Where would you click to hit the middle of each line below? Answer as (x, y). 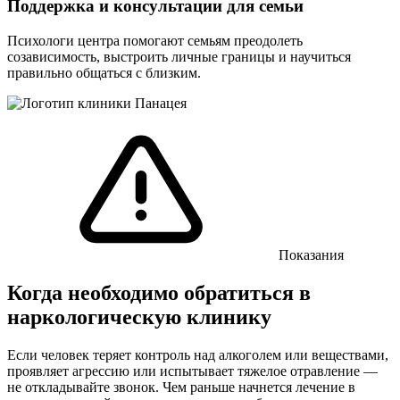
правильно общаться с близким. (104, 72)
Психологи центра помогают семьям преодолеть (155, 40)
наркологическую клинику (139, 317)
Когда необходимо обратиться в (159, 292)
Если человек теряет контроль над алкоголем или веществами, (198, 354)
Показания (309, 254)
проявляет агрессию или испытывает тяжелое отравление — (192, 371)
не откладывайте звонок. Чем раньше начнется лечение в (181, 387)
